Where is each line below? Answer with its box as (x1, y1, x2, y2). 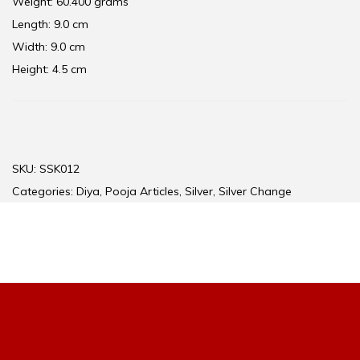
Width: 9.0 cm (12, 39, 85, 55)
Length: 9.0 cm (12, 17, 88, 32)
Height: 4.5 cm (12, 62, 87, 77)
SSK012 (39, 162, 80, 177)
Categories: (12, 184, 76, 199)
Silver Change (219, 184, 292, 199)
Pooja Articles (105, 184, 179, 199)
